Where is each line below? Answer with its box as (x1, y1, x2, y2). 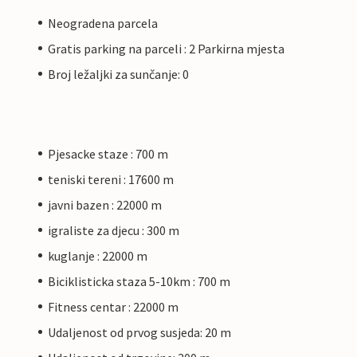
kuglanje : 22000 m (48, 247, 147, 264)
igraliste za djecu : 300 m (48, 222, 179, 238)
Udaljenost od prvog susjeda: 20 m (48, 324, 231, 340)
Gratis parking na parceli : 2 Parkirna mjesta (48, 40, 284, 57)
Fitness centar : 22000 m (48, 298, 178, 315)
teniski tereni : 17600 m (48, 171, 174, 187)
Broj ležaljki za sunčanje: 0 (48, 65, 189, 82)
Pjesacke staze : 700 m (48, 145, 168, 162)
